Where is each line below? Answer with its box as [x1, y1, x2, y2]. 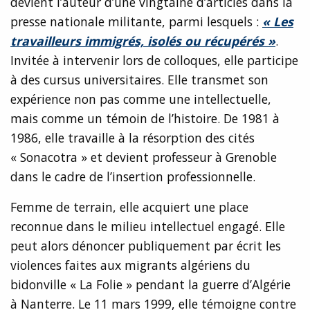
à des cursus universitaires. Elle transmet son [10, 71, 268, 88]
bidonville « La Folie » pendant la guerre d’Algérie [10, 275, 291, 293]
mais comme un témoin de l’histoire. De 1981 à [10, 109, 280, 127]
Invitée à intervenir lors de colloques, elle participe [10, 51, 298, 69]
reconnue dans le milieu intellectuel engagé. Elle [10, 217, 285, 235]
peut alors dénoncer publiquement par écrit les [10, 237, 281, 254]
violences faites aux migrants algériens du [10, 256, 250, 273]
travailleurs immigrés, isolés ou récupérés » [10, 32, 275, 49]
